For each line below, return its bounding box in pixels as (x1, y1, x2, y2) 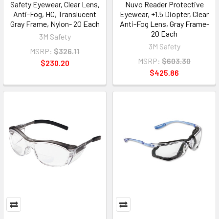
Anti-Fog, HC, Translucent (13, 9, 96, 19)
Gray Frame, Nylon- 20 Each (10, 19, 100, 28)
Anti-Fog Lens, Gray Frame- (119, 19, 209, 28)
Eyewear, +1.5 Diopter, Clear (120, 9, 209, 19)
